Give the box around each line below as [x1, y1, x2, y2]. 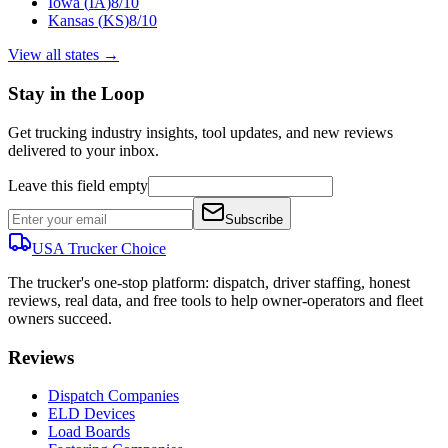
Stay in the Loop [8, 83, 145, 105]
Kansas [48, 12, 94, 30]
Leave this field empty [8, 176, 148, 194]
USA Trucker [32, 239, 121, 257]
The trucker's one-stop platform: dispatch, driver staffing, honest [8, 273, 410, 291]
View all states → [8, 46, 119, 64]
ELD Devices [48, 405, 135, 423]
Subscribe [225, 211, 283, 227]
